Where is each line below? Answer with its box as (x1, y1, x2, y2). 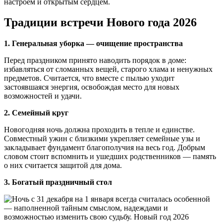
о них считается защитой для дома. (4, 161, 122, 170)
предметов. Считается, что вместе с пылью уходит (4, 74, 174, 83)
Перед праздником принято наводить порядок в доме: (4, 56, 186, 65)
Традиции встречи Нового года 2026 (4, 16, 197, 29)
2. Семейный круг (4, 109, 68, 117)
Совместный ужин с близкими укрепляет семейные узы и (4, 134, 200, 143)
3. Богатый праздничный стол (4, 178, 112, 187)
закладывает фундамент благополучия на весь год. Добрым (4, 143, 205, 152)
